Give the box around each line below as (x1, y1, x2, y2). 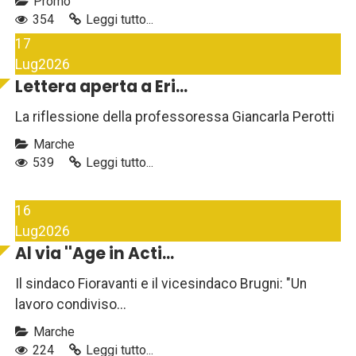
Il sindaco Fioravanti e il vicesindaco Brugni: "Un (15, 276, 307, 292)
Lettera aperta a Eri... (15, 75, 188, 99)
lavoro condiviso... (15, 296, 126, 313)
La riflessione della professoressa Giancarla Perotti (15, 109, 335, 126)
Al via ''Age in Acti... (15, 242, 174, 265)
